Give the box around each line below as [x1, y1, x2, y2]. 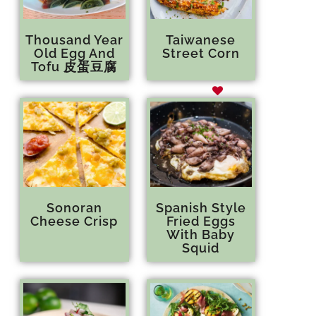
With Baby [166, 227, 236, 243]
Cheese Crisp [30, 214, 119, 229]
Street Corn [162, 45, 240, 61]
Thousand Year [25, 32, 123, 47]
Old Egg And [33, 45, 115, 61]
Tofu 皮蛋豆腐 [31, 59, 118, 74]
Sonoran [46, 200, 102, 216]
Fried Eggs [166, 214, 236, 229]
